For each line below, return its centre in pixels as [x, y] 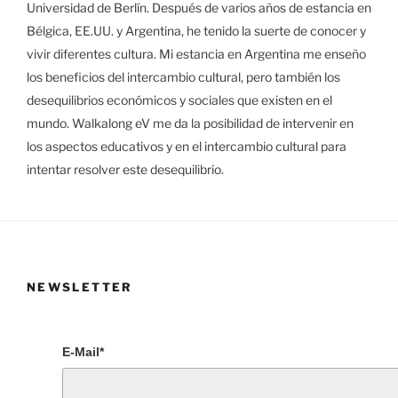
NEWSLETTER [80, 287]
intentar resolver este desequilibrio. [125, 170]
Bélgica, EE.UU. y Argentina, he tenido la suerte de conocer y [196, 31]
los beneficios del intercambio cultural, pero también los [183, 77]
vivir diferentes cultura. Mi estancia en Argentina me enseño [196, 54]
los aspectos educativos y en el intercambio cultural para [187, 147]
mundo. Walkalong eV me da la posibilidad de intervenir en [190, 123]
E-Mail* [83, 352]
